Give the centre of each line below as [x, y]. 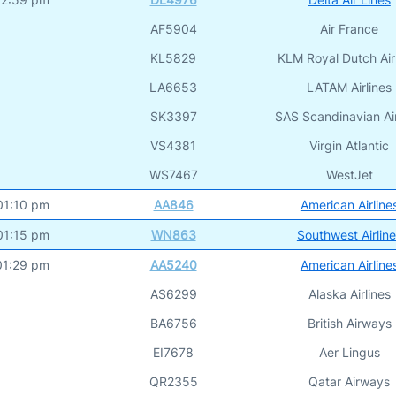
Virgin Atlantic [350, 145]
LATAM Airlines [350, 87]
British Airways [349, 323]
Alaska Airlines [349, 293]
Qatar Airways [350, 381]
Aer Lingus [349, 352]
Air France [350, 28]
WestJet [349, 174]
